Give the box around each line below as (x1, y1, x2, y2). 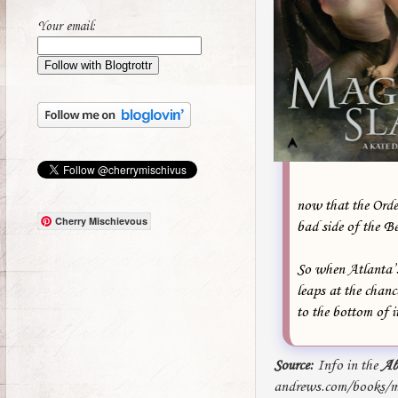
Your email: (37, 19, 96, 36)
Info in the (314, 356, 381, 374)
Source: (274, 356, 314, 374)
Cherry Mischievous (55, 214, 147, 228)
